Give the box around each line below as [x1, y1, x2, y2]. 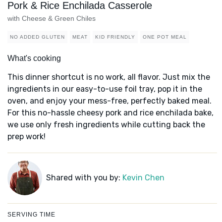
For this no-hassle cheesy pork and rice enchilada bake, [7, 108, 214, 118]
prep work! [7, 132, 46, 142]
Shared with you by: [46, 173, 122, 183]
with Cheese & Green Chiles [7, 14, 96, 23]
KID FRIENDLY [95, 34, 135, 40]
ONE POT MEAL [143, 34, 187, 40]
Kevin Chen [122, 173, 165, 183]
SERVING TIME [7, 211, 55, 219]
